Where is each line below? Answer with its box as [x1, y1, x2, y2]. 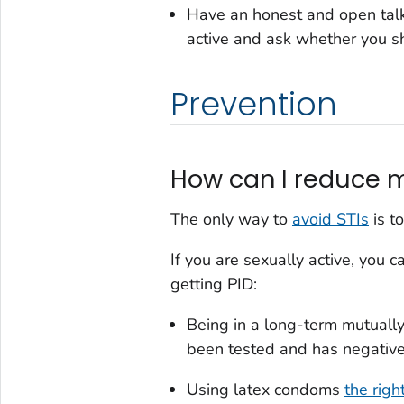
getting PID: [170, 273, 257, 296]
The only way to [170, 208, 292, 231]
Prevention [170, 82, 337, 127]
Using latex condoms [186, 379, 344, 401]
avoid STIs [291, 208, 369, 231]
